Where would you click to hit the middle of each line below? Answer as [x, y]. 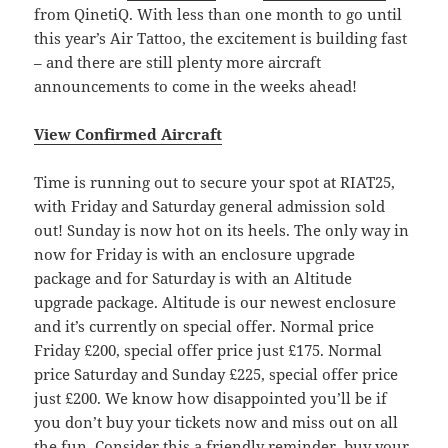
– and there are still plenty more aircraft [178, 61]
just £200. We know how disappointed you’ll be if [211, 397]
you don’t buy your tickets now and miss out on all [216, 421]
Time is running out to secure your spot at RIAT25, [215, 181]
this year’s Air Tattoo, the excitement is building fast [221, 37]
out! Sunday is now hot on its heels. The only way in [222, 229]
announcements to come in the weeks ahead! [196, 85]
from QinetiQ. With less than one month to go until [218, 13]
